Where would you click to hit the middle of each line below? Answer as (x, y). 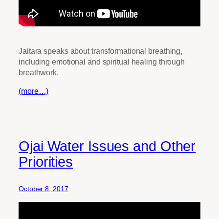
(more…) (34, 91)
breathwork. (39, 72)
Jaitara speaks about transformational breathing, (101, 51)
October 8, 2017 (44, 189)
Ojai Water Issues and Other (107, 146)
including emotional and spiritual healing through (102, 61)
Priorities (46, 162)
